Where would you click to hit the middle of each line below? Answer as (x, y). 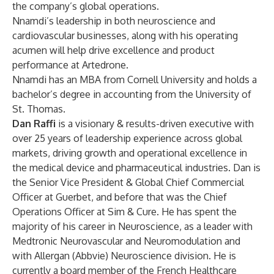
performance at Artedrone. (70, 65)
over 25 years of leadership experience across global (127, 138)
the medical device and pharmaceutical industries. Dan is (136, 168)
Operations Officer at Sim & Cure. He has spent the (124, 212)
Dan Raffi (34, 124)
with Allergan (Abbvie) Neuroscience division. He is (124, 256)
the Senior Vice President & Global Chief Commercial (128, 182)
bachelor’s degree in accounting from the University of (132, 94)
